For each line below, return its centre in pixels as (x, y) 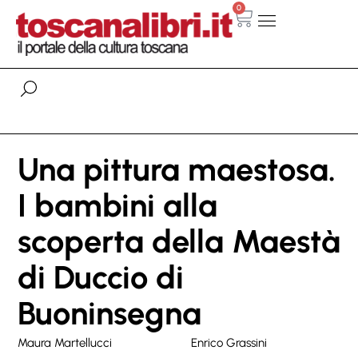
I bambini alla (117, 205)
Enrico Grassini (229, 342)
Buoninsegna (109, 313)
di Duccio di (101, 277)
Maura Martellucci (65, 342)
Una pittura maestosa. (177, 169)
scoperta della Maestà (179, 241)
